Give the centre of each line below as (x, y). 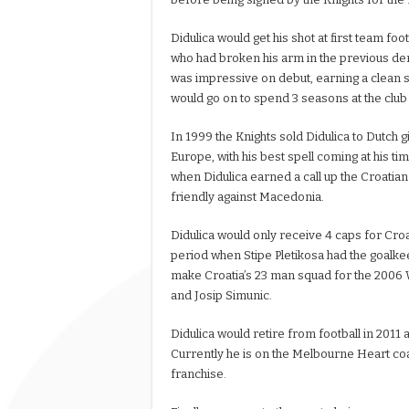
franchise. (199, 374)
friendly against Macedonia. (247, 197)
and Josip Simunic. (221, 296)
